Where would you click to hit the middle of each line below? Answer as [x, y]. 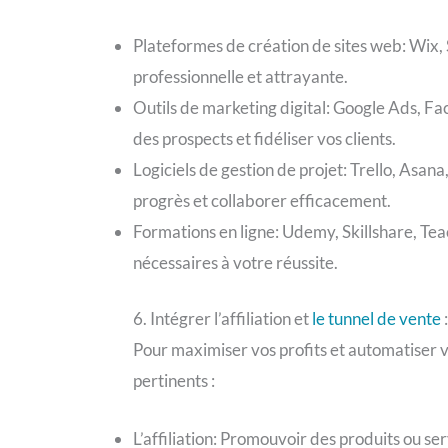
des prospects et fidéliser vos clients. [265, 138]
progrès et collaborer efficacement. [262, 200]
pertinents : [174, 381]
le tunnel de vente [377, 319]
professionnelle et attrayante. [241, 76]
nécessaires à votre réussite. [236, 262]
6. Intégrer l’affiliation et [223, 319]
